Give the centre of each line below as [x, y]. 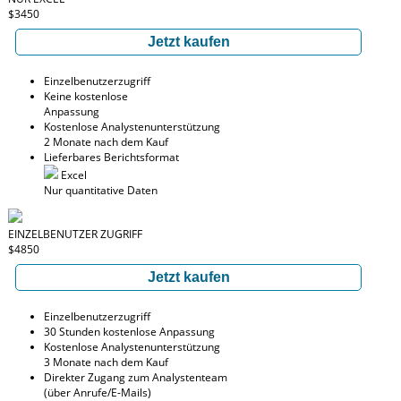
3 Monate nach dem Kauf [106, 362]
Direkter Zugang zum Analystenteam [136, 377]
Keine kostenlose [86, 96]
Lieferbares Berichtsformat [111, 157]
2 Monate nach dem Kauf [106, 142]
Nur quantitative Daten [101, 190]
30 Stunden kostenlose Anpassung [129, 332]
